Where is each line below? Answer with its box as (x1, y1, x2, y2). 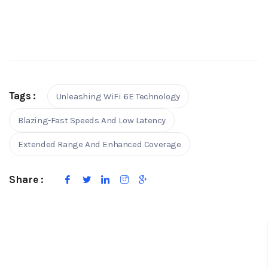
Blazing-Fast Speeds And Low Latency (18, 115, 166, 126)
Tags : (9, 90, 36, 102)
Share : (9, 173, 44, 186)
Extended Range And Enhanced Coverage (18, 139, 181, 150)
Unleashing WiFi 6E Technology (56, 91, 181, 102)
